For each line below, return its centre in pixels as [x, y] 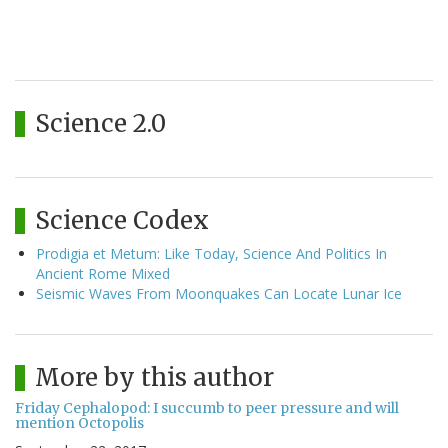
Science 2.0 [100, 124]
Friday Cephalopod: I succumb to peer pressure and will [207, 408]
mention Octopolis [79, 423]
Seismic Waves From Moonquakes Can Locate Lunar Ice [219, 294]
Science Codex [122, 221]
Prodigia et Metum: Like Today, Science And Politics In [211, 254]
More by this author [154, 378]
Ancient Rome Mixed [103, 274]
